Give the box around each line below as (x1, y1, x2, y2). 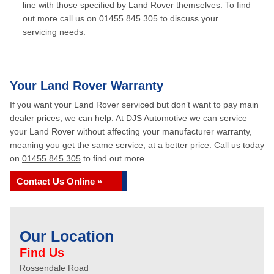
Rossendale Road (20, 263, 89, 273)
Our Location (20, 228, 114, 245)
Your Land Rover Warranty (10, 79, 163, 92)
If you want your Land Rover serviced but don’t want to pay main (10, 100, 259, 109)
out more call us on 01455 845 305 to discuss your (23, 13, 218, 23)
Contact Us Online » (17, 176, 102, 187)
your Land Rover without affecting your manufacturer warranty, (10, 127, 252, 136)
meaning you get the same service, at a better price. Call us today (10, 140, 264, 150)
